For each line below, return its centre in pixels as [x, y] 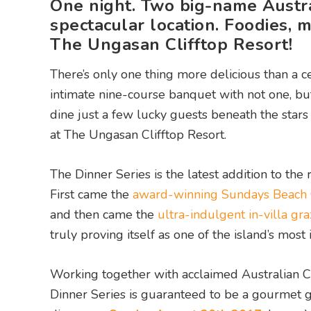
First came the [91, 195]
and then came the [104, 215]
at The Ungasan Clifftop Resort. [138, 135]
